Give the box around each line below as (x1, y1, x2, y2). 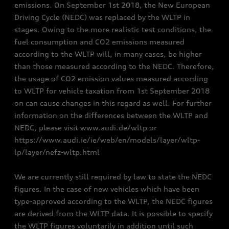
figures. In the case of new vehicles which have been (14, 185, 199, 193)
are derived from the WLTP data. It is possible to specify (14, 209, 213, 218)
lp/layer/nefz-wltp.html (14, 148, 100, 156)
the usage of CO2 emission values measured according (14, 74, 208, 83)
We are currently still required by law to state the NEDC (14, 172, 212, 181)
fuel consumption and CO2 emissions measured (14, 37, 185, 46)
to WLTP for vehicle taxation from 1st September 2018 (14, 86, 210, 95)
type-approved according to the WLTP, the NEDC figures (14, 197, 213, 205)
